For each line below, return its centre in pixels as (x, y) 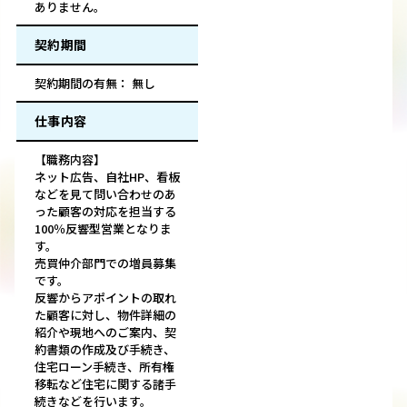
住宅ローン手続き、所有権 (104, 367)
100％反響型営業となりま (103, 229)
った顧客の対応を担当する (105, 212)
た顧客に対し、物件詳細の (105, 315)
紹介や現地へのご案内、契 (105, 333)
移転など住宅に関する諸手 (105, 384)
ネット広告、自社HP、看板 (107, 177)
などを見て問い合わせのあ (105, 194)
